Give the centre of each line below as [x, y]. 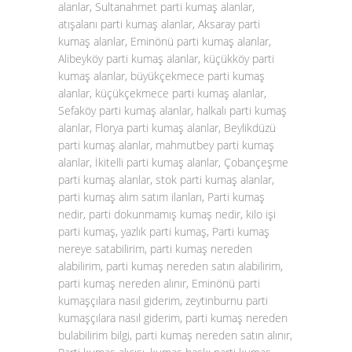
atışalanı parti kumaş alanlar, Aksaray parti [159, 24]
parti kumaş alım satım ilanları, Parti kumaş [161, 197]
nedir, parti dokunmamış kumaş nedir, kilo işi [167, 214]
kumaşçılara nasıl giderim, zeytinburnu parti [163, 301]
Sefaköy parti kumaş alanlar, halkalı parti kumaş [172, 110]
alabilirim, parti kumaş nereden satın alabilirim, [170, 266]
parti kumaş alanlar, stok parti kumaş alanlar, [166, 180]
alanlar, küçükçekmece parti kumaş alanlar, [162, 93]
